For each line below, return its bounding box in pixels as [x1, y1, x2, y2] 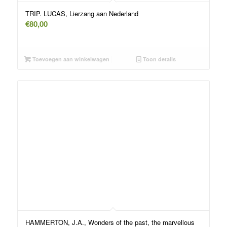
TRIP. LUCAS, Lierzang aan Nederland [25, 8, 138, 18]
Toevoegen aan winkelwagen [31, 55, 110, 63]
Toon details [141, 55, 176, 63]
